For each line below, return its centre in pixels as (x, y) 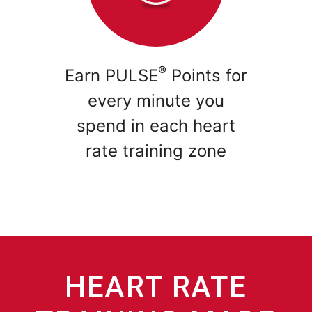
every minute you (156, 101)
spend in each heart (156, 126)
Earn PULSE (111, 76)
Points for (207, 76)
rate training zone (156, 151)
